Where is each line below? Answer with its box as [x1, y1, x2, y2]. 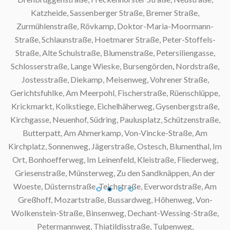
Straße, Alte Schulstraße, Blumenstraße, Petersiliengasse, [15, 48, 215, 58]
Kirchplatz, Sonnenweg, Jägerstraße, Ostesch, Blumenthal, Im [8, 141, 222, 151]
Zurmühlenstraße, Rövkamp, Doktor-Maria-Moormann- [16, 21, 214, 31]
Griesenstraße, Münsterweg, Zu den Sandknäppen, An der [15, 168, 215, 178]
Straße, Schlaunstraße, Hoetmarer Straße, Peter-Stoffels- [14, 34, 216, 45]
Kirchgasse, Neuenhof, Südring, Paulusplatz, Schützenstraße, [10, 114, 220, 125]
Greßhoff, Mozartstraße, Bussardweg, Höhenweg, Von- [17, 195, 213, 205]
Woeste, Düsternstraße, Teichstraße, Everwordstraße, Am [13, 181, 217, 191]
